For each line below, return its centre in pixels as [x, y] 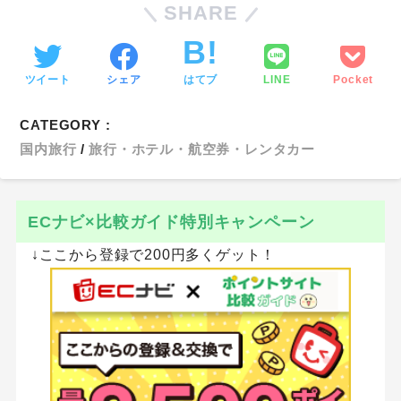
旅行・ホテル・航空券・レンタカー [202, 149]
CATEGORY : [65, 124]
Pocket [354, 79]
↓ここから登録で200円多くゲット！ [146, 254]
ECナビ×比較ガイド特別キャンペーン [171, 221]
